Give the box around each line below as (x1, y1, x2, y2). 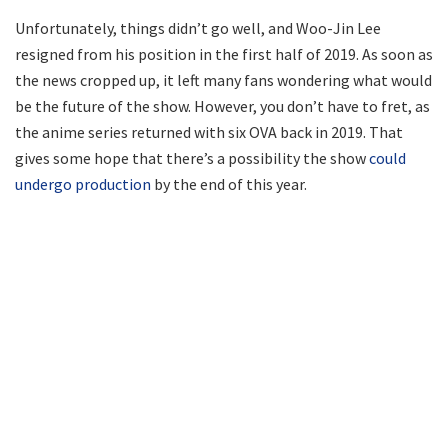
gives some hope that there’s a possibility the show (15, 147, 369, 168)
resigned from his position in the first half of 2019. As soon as (15, 43, 433, 64)
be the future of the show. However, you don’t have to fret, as (15, 95, 430, 116)
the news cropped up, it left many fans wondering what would (15, 69, 432, 90)
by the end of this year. (151, 173, 307, 194)
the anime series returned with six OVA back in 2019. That (15, 121, 403, 142)
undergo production (15, 173, 151, 194)
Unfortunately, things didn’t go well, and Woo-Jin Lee (15, 17, 381, 38)
